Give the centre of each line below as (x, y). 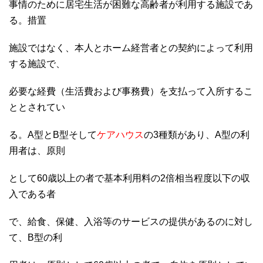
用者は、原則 (37, 150)
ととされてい (37, 107)
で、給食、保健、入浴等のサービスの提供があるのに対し (131, 221)
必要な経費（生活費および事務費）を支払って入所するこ (131, 91)
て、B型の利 (36, 237)
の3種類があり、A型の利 (197, 134)
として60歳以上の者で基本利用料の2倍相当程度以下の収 (129, 178)
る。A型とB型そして (53, 134)
